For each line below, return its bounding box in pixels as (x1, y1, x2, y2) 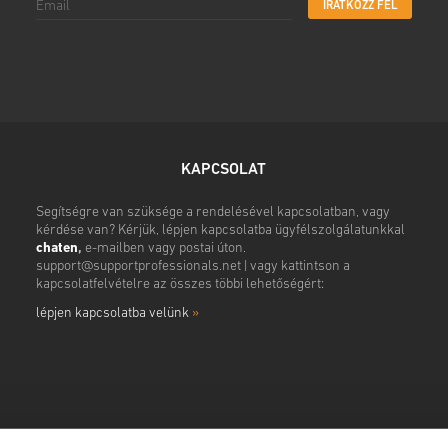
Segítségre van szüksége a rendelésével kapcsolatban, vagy (35, 205, 390, 221)
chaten (35, 241, 78, 257)
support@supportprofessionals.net (35, 259, 241, 275)
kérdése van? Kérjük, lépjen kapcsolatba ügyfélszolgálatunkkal (35, 223, 405, 239)
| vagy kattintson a (240, 259, 350, 275)
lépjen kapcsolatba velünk (35, 306, 192, 322)
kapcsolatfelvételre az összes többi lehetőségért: (35, 277, 324, 293)
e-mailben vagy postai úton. (81, 241, 246, 257)
